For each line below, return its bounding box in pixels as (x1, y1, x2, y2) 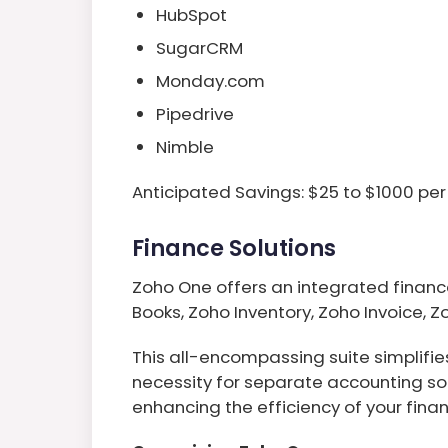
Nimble (156, 134, 214, 159)
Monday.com (156, 68, 265, 93)
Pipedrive (156, 101, 234, 126)
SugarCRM (156, 35, 243, 60)
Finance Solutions (132, 231, 336, 264)
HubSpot (156, 2, 227, 27)
